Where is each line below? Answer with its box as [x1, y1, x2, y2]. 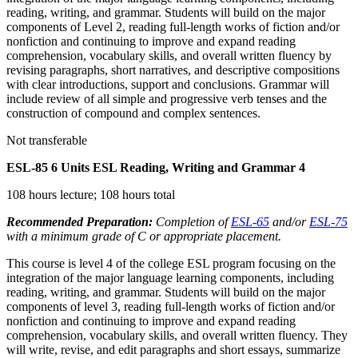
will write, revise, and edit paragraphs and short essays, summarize [6, 342, 340, 356]
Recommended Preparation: [6, 214, 153, 229]
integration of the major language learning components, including [6, 270, 334, 284]
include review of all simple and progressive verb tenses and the [6, 91, 327, 105]
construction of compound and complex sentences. [6, 105, 261, 120]
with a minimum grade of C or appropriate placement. [6, 229, 281, 243]
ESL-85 [6, 160, 51, 174]
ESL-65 [231, 214, 269, 229]
